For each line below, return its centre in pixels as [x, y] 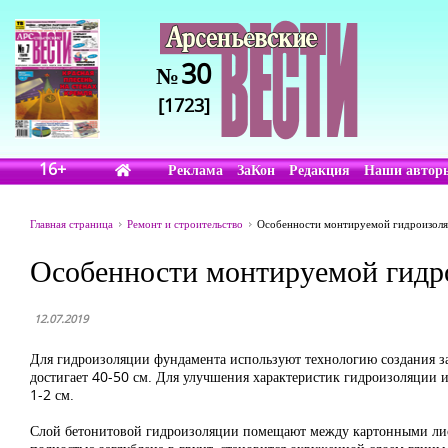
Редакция [320, 169]
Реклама [196, 169]
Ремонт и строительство [185, 223]
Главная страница [71, 223]
